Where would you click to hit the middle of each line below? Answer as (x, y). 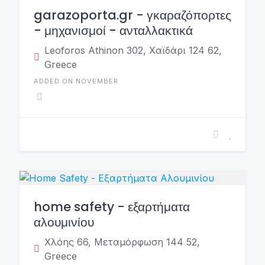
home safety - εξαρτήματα (112, 207)
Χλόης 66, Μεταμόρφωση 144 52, (122, 242)
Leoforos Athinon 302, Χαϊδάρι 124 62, (133, 50)
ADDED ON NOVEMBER (76, 81)
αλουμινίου (64, 222)
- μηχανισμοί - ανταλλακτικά (113, 30)
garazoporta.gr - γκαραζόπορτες (132, 15)
